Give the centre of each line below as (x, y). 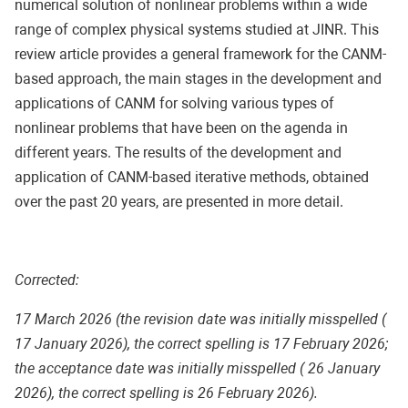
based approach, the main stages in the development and (198, 78)
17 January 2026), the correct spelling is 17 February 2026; (201, 343)
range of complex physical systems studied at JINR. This (197, 29)
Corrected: (47, 280)
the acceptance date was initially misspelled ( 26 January (197, 368)
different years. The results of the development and (178, 152)
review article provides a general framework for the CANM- (200, 54)
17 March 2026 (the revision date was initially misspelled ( (200, 319)
